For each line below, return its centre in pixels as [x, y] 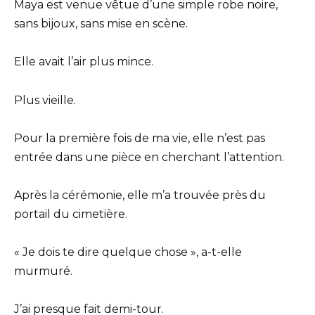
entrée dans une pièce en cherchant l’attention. [149, 157]
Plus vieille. [45, 100]
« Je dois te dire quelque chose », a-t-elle [128, 252]
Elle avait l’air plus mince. [84, 62]
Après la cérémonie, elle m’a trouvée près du [140, 195]
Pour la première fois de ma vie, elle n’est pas [140, 138]
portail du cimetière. [71, 214]
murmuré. [43, 271]
